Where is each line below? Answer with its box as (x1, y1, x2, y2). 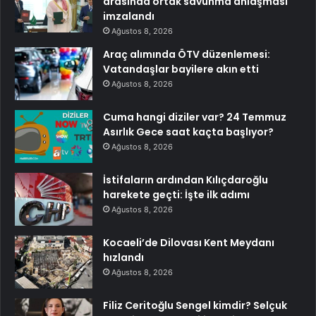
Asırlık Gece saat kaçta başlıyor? (103, 125, 274, 140)
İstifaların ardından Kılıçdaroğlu (103, 173, 268, 188)
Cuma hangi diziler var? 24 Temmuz (103, 110, 286, 125)
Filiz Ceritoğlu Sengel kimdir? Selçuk (103, 298, 287, 313)
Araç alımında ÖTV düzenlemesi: (103, 47, 270, 62)
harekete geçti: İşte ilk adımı (103, 188, 250, 202)
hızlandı (103, 250, 144, 265)
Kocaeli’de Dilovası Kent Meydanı (103, 236, 274, 250)
